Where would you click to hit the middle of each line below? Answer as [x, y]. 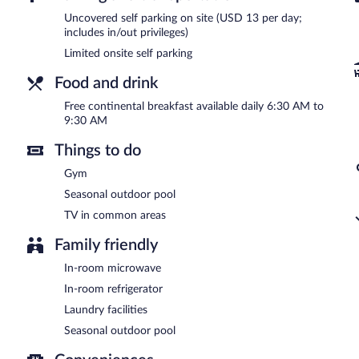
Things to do [98, 150]
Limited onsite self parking [128, 53]
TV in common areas [115, 215]
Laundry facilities [106, 310]
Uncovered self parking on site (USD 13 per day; [183, 18]
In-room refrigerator [113, 289]
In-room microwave [113, 268]
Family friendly [106, 245]
